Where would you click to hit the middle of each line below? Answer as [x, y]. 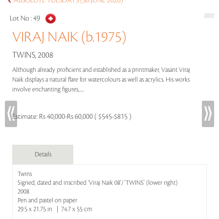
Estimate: [26, 117]
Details [43, 154]
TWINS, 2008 [33, 55]
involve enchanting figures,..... [49, 89]
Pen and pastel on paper [47, 200]
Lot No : [22, 19]
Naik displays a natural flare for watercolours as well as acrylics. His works [101, 80]
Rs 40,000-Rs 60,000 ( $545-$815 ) [85, 117]
